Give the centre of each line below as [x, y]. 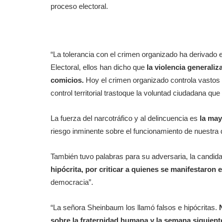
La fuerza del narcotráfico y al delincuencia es [125, 118]
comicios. [67, 80]
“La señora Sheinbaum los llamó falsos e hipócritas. [135, 207]
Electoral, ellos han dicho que [98, 67]
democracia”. [72, 182]
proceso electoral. [79, 6]
